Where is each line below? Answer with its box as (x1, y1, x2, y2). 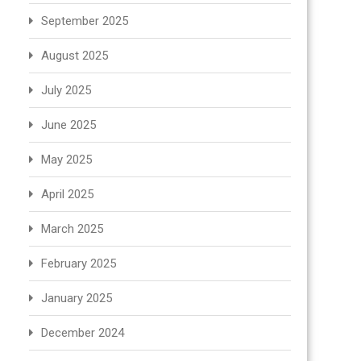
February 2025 (41, 256, 116, 271)
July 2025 (41, 83, 91, 98)
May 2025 (41, 152, 92, 167)
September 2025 (41, 14, 128, 28)
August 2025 (41, 48, 108, 63)
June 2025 (41, 118, 96, 132)
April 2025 (41, 187, 93, 201)
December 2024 (41, 326, 124, 340)
